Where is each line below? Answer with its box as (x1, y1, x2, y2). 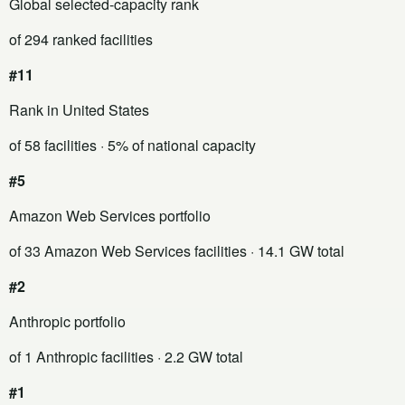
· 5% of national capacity (97, 134, 256, 155)
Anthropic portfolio (9, 310, 126, 332)
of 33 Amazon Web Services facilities (9, 240, 247, 261)
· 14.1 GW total (247, 240, 344, 261)
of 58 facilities (9, 134, 97, 155)
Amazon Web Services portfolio (9, 204, 211, 226)
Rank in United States (9, 99, 149, 120)
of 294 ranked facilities (9, 28, 153, 50)
